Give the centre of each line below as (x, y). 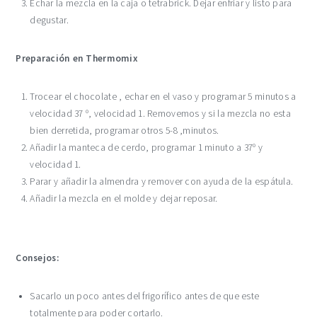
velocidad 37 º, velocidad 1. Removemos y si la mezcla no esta (160, 114)
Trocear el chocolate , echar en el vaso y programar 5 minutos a (163, 97)
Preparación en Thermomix (77, 58)
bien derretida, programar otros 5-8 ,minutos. (125, 131)
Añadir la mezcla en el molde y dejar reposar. (124, 198)
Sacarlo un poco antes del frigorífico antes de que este (145, 296)
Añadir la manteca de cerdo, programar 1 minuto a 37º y (146, 148)
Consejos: (37, 258)
